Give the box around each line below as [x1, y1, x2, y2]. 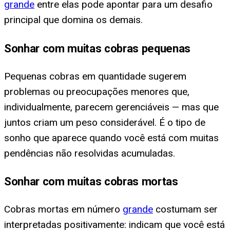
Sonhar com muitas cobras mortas [4, 175, 178, 188]
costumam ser [153, 203, 218, 216]
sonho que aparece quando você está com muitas [4, 131, 219, 144]
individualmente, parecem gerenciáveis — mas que [4, 101, 219, 113]
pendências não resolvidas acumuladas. [4, 147, 175, 159]
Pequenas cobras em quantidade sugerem [4, 70, 186, 82]
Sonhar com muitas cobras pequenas [4, 41, 190, 55]
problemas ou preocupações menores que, [4, 85, 189, 98]
